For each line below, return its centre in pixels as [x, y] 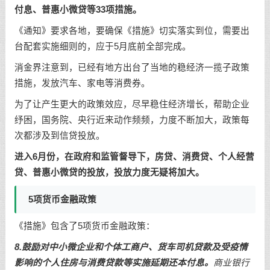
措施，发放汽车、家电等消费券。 [82, 83]
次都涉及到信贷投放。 [59, 135]
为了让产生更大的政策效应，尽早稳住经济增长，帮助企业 [132, 104]
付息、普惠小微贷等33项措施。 [78, 10]
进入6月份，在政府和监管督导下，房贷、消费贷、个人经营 [134, 156]
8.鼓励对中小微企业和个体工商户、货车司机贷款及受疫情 [131, 247]
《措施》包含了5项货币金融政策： [84, 226]
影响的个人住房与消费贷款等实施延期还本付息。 [114, 263]
